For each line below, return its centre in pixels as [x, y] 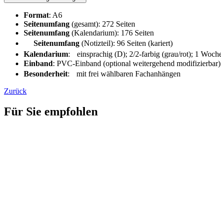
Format [36, 15]
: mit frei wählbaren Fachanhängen [124, 74]
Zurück [15, 91]
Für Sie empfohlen [51, 112]
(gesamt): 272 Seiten [102, 24]
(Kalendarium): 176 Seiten [112, 33]
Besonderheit [46, 74]
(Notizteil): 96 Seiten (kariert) [126, 43]
